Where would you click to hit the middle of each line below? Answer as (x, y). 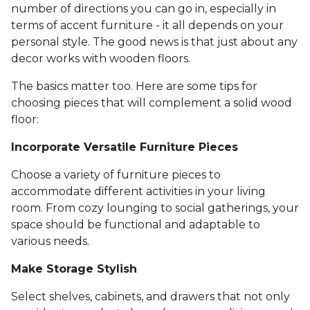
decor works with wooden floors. (101, 59)
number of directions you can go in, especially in (144, 9)
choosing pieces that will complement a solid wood (152, 103)
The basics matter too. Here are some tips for (134, 86)
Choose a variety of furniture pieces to (116, 175)
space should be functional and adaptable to (136, 225)
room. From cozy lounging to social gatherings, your (155, 208)
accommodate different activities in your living (138, 192)
